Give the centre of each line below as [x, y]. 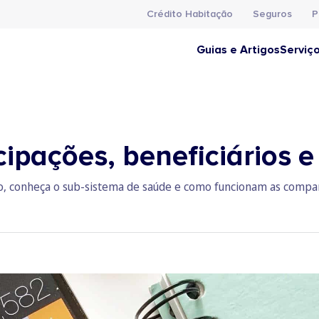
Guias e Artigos [238, 50]
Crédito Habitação [190, 14]
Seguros [272, 14]
